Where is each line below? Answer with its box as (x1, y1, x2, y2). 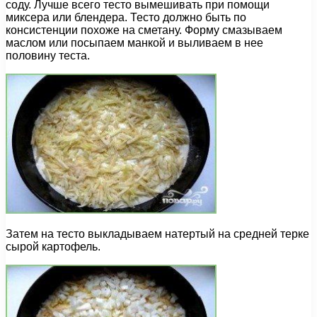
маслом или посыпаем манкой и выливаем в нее (6, 37, 263, 50)
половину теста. (6, 50, 90, 62)
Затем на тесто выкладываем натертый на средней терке (6, 228, 309, 241)
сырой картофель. (6, 241, 100, 253)
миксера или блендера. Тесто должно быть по (6, 11, 246, 24)
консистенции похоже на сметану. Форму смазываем (6, 24, 282, 37)
